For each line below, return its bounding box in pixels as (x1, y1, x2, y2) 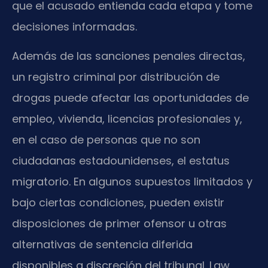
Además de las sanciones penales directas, (12, 48, 245, 64)
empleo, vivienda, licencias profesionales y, (12, 111, 242, 127)
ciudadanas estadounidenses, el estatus (12, 153, 230, 169)
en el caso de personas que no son (12, 132, 200, 148)
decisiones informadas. (12, 19, 137, 35)
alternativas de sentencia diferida (12, 237, 193, 252)
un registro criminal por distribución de (12, 69, 220, 85)
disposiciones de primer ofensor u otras (12, 216, 227, 232)
